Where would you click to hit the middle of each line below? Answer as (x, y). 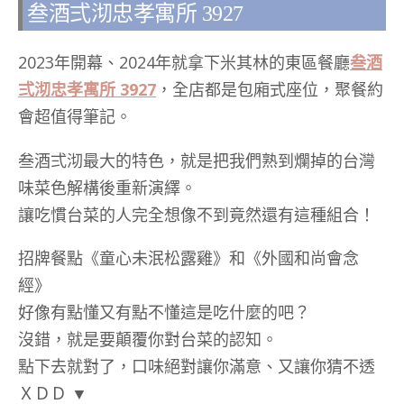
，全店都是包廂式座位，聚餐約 (270, 89)
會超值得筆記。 (75, 116)
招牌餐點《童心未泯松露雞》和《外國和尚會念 (188, 258)
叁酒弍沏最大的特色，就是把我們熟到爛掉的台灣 (197, 160)
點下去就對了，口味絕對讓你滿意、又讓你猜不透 (197, 367)
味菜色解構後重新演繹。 (107, 187)
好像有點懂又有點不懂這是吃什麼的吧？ (164, 312)
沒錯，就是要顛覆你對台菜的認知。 (148, 340)
